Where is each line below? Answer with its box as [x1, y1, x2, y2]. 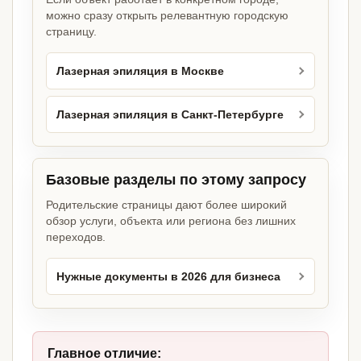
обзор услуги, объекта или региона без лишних [46, 214, 296, 228]
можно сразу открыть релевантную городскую [46, 9, 288, 23]
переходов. [46, 230, 106, 244]
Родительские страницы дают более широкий [46, 198, 287, 212]
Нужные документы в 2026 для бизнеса [56, 270, 280, 283]
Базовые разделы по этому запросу [46, 172, 306, 189]
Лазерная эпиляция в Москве [56, 64, 224, 77]
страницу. [46, 25, 97, 39]
